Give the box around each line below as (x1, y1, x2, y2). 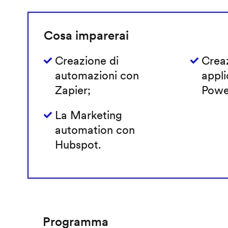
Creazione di (54, 53, 119, 67)
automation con (54, 123, 135, 136)
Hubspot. (54, 137, 101, 151)
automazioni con (54, 68, 139, 82)
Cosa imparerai (43, 27, 129, 43)
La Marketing (54, 108, 122, 122)
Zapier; (54, 83, 91, 97)
